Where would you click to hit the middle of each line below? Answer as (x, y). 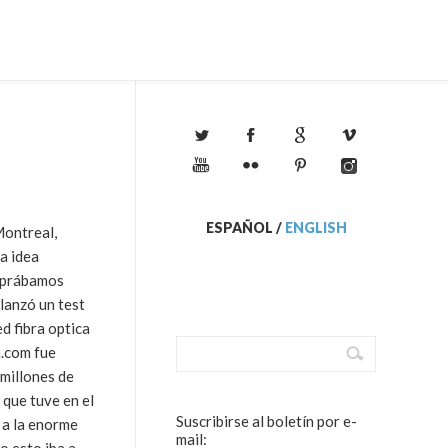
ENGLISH (315, 227)
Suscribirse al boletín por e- (266, 421)
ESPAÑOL (239, 227)
